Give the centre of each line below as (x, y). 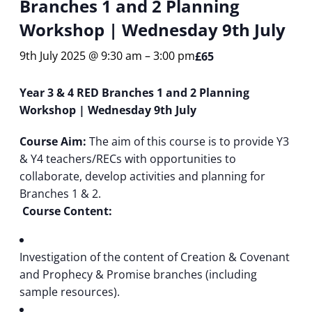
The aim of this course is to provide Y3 (189, 142)
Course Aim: (54, 142)
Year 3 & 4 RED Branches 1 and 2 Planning (134, 93)
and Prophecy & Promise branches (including (138, 275)
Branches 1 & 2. (60, 194)
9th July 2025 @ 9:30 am (81, 56)
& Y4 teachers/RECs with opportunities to (128, 159)
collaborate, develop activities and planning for (142, 177)
